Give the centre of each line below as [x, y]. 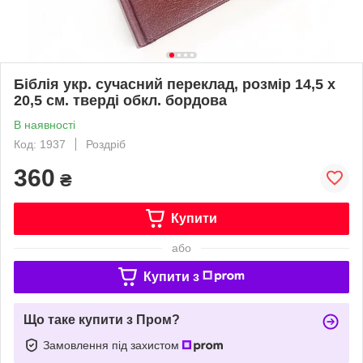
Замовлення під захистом [113, 345]
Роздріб [106, 144]
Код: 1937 [40, 144]
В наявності [45, 124]
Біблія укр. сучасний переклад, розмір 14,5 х [175, 84]
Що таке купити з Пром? [102, 319]
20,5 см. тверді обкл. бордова [120, 100]
